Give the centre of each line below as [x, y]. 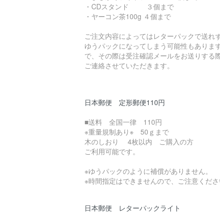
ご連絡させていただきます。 [129, 66]
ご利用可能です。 [112, 151]
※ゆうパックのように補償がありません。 [148, 171]
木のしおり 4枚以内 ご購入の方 [139, 142]
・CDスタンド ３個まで [129, 7]
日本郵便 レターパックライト [133, 208]
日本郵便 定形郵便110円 [125, 102]
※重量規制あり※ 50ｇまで [127, 132]
